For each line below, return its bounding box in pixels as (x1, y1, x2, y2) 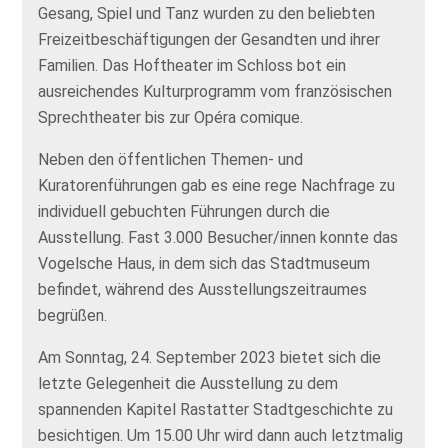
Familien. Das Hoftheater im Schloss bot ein (38, 55, 347, 75)
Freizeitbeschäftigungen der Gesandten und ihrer (38, 29, 381, 49)
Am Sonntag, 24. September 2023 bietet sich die (38, 347, 382, 367)
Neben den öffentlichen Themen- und (38, 149, 304, 169)
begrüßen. (38, 305, 108, 325)
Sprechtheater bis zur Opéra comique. (38, 107, 304, 127)
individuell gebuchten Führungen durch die (38, 201, 331, 221)
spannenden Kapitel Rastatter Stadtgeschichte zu (38, 399, 394, 419)
